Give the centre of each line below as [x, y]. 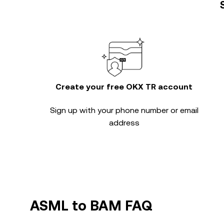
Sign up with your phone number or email [124, 110]
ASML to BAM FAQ [91, 205]
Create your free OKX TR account [124, 87]
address [124, 123]
